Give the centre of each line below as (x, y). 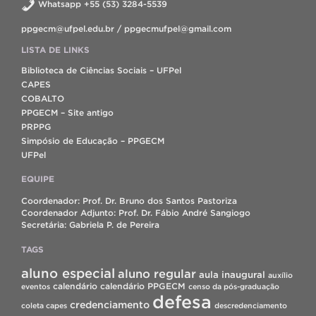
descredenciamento (251, 305)
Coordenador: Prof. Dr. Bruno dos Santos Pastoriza (129, 200)
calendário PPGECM (143, 286)
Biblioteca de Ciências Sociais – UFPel (101, 70)
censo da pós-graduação (234, 286)
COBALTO (43, 98)
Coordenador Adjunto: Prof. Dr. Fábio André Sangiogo (136, 212)
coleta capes (44, 305)
